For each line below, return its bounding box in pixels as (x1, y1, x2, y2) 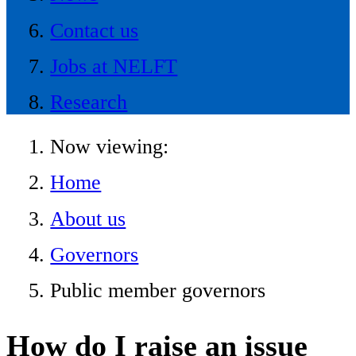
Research (50, 91, 128, 114)
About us (50, 207, 126, 230)
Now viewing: (50, 134, 169, 158)
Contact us (50, 18, 139, 42)
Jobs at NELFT (50, 54, 178, 78)
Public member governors (50, 279, 266, 303)
